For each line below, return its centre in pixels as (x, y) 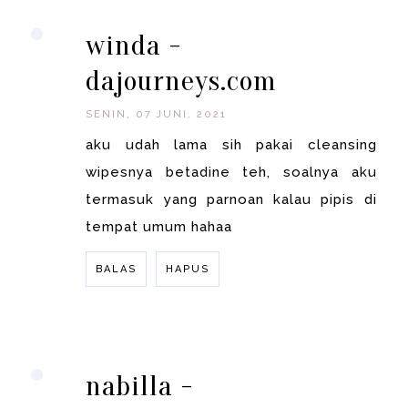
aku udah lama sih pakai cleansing (231, 145)
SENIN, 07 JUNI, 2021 (157, 115)
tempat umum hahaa (159, 227)
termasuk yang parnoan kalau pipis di (231, 200)
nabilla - (140, 386)
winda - (134, 46)
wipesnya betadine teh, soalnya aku (231, 173)
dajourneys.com (182, 81)
